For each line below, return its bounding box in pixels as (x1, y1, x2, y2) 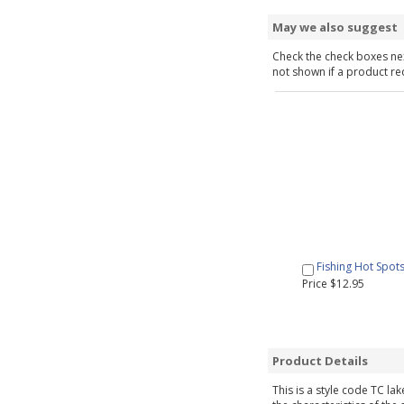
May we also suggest (272, 19, 398, 36)
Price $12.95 (302, 275, 364, 291)
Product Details (272, 352, 368, 369)
